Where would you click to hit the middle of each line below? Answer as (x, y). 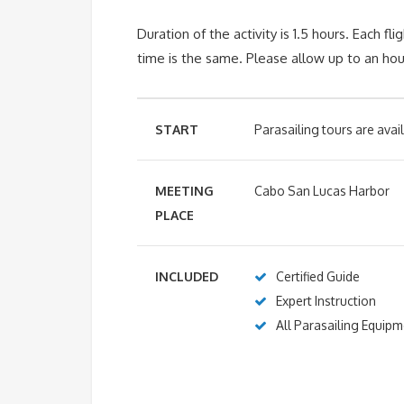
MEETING (184, 190)
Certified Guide (318, 276)
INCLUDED (187, 276)
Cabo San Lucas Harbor (322, 190)
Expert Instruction (326, 300)
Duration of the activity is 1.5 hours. (245, 33)
